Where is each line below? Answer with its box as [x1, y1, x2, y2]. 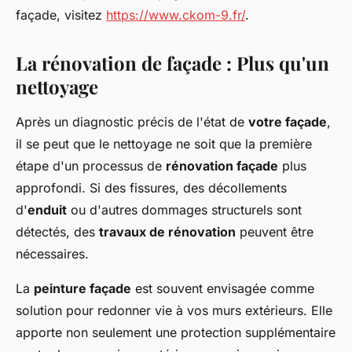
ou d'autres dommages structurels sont [67, 202, 302, 218]
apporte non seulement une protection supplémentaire [16, 324, 335, 340]
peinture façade [34, 280, 131, 296]
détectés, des [16, 224, 99, 240]
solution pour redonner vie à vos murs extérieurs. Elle [16, 302, 332, 318]
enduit [27, 202, 67, 218]
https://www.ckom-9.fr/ [106, 7, 245, 23]
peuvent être [236, 224, 313, 240]
